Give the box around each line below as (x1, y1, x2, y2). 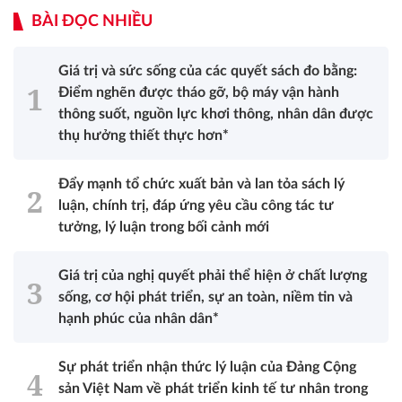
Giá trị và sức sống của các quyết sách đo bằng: (58, 63, 357, 78)
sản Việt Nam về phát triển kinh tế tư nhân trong (58, 380, 368, 396)
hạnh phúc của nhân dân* (58, 310, 219, 326)
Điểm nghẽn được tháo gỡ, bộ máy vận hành (58, 84, 339, 100)
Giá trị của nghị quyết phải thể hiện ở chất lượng (58, 267, 367, 283)
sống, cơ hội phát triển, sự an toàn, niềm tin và (58, 289, 353, 304)
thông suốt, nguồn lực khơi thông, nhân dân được (58, 106, 373, 121)
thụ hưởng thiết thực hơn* (58, 127, 229, 143)
